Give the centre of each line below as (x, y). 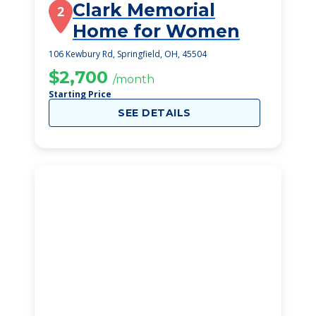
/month (134, 79)
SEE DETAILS (154, 113)
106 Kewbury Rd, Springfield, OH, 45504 (128, 54)
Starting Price (80, 94)
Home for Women (156, 31)
